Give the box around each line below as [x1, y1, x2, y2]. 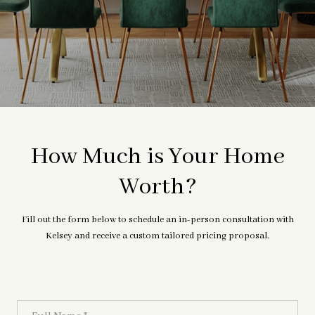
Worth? [118, 172, 197, 202]
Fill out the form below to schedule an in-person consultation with [21, 214, 294, 226]
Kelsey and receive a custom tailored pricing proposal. [46, 230, 269, 242]
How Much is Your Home [30, 142, 285, 172]
